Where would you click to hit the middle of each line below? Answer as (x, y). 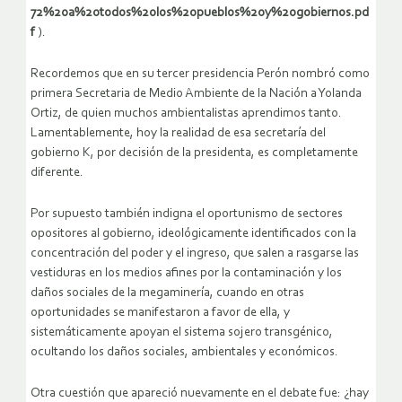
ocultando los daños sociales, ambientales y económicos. (184, 353)
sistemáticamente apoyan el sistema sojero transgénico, (182, 333)
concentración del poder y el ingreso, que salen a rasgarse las (195, 254)
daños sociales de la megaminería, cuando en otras (167, 293)
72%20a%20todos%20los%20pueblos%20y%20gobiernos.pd (200, 13)
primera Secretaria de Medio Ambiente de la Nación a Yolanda (196, 94)
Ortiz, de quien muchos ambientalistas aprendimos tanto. (186, 114)
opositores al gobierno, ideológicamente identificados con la (193, 234)
